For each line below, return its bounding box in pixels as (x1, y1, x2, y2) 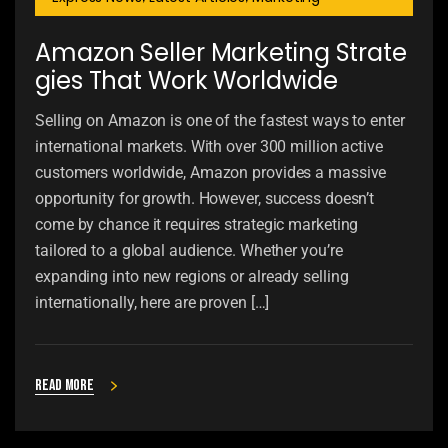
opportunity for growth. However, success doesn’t (35, 189, 375, 209)
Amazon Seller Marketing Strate (35, 36, 407, 70)
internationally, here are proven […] (35, 293, 270, 313)
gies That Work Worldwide (35, 64, 338, 98)
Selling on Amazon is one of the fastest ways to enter (35, 111, 405, 131)
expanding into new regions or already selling (35, 267, 349, 287)
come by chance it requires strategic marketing (35, 215, 359, 235)
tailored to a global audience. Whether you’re (35, 241, 343, 261)
